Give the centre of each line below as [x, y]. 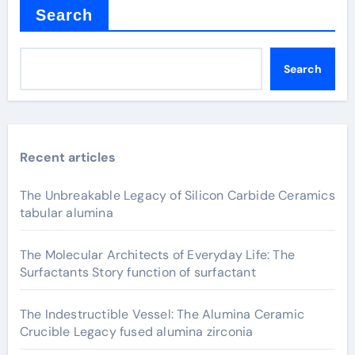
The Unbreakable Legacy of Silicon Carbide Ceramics [177, 195]
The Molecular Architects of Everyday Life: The [157, 255]
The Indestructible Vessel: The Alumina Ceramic [162, 314]
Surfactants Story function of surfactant [137, 272]
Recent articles [67, 157]
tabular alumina [66, 213]
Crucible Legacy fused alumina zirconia [136, 332]
